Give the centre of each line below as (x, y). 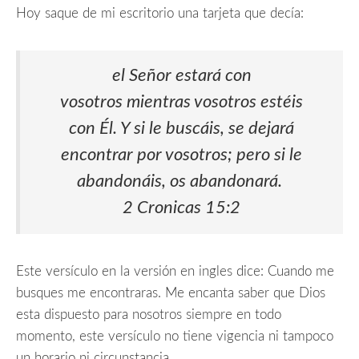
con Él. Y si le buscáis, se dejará (182, 129)
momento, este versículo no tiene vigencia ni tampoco (175, 336)
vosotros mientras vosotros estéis (182, 102)
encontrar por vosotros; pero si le (182, 155)
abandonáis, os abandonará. (182, 182)
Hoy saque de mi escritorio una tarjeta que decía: (162, 14)
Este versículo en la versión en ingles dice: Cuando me (175, 271)
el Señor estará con (182, 76)
